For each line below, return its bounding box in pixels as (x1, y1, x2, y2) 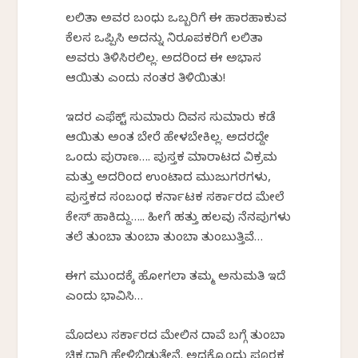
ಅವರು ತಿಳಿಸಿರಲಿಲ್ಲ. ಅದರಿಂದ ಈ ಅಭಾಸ (66, 52, 262, 69)
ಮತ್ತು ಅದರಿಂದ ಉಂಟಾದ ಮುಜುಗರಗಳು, (66, 171, 272, 188)
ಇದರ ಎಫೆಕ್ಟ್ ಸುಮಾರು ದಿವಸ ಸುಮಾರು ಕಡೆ (66, 111, 276, 128)
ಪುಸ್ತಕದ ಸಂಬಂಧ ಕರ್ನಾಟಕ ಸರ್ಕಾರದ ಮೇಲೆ (66, 191, 285, 208)
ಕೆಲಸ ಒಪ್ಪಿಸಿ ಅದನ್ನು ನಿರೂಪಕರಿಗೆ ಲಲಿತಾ (66, 32, 264, 49)
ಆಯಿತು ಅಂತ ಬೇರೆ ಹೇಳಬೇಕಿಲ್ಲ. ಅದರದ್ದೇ (66, 131, 270, 148)
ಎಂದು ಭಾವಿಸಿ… (66, 290, 144, 307)
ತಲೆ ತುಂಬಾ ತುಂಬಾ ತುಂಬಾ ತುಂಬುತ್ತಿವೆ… (66, 231, 264, 248)
